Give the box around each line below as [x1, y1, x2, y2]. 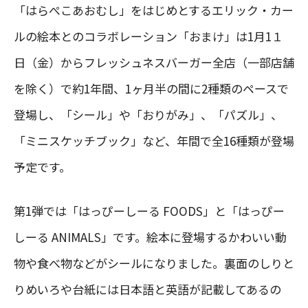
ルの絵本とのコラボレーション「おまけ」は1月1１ [14, 27, 283, 45]
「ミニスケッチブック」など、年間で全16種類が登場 [14, 132, 294, 150]
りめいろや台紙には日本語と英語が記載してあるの [14, 280, 281, 298]
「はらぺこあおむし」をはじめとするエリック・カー [14, 1, 294, 19]
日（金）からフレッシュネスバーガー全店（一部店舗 [14, 54, 294, 71]
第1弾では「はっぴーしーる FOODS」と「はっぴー [14, 202, 285, 220]
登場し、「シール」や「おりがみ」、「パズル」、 [14, 106, 283, 124]
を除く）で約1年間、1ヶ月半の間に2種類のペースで [14, 80, 289, 98]
